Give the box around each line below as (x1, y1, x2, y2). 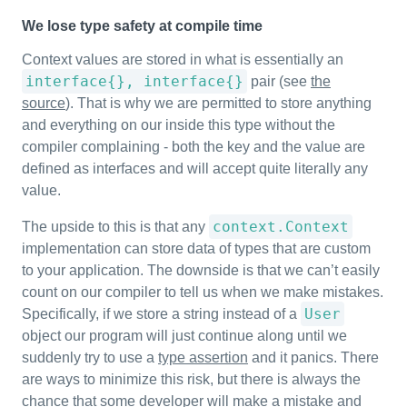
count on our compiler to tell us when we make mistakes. (22, 284, 383, 300)
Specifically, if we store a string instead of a (22, 306, 301, 322)
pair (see (247, 74, 311, 89)
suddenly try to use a (22, 350, 158, 365)
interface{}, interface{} (25, 73, 243, 90)
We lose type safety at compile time (22, 18, 263, 34)
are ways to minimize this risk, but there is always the (22, 372, 361, 387)
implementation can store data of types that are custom (22, 241, 371, 256)
